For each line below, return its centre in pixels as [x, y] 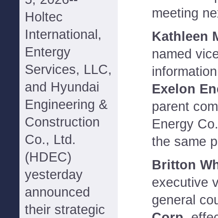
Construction [62, 122]
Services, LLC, [68, 70]
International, [63, 35]
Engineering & [66, 105]
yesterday [54, 175]
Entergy [48, 52]
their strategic [65, 210]
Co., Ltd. [50, 140]
